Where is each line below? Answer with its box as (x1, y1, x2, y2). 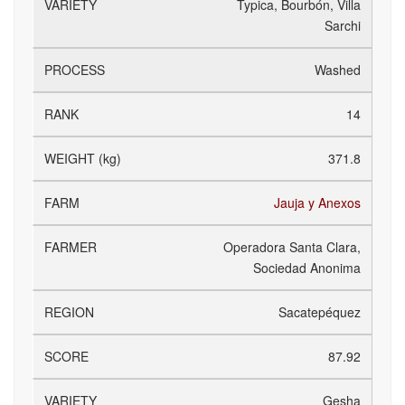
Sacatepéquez (278, 303, 361, 321)
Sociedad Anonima (253, 259, 361, 277)
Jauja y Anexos (274, 193, 361, 212)
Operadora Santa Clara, (223, 238, 361, 256)
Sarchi (325, 16, 361, 34)
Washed (315, 61, 361, 79)
